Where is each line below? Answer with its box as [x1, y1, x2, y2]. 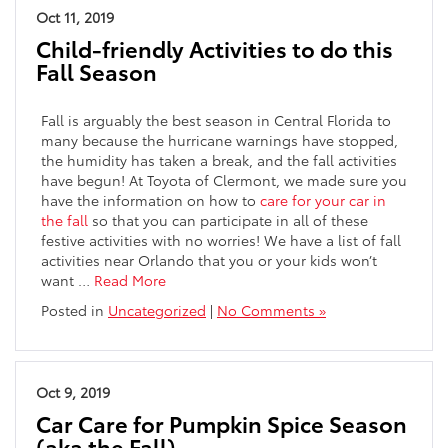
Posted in [41, 299, 108, 320]
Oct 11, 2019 [36, 6, 114, 27]
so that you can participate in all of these [88, 209, 368, 230]
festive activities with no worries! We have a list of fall [41, 229, 401, 250]
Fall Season [36, 55, 157, 87]
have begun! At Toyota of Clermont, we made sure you [41, 169, 407, 190]
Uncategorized [108, 299, 206, 320]
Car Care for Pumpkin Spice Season [36, 407, 407, 439]
